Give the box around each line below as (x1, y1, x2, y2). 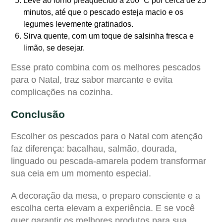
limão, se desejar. (23, 43, 85, 52)
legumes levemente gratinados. (23, 19, 133, 28)
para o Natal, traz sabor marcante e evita (11, 74, 172, 85)
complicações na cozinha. (11, 87, 113, 97)
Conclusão (11, 108, 65, 120)
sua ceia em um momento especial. (11, 168, 151, 178)
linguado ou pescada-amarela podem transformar (11, 156, 206, 166)
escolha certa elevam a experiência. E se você (11, 203, 195, 213)
